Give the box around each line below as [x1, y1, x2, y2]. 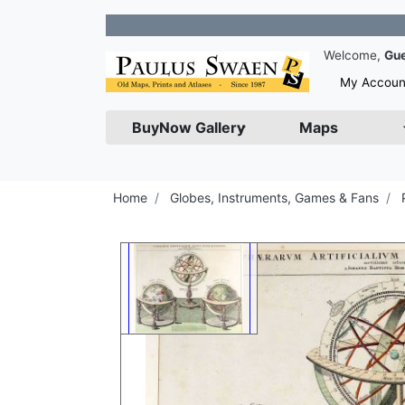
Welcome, [324, 48, 384, 62]
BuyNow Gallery [132, 118, 245, 137]
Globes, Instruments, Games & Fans [170, 190, 379, 205]
